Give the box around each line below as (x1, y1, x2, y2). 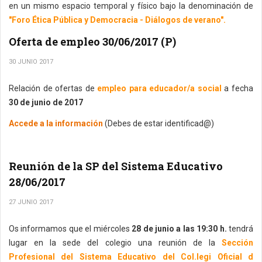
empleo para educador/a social (94, 84, 225, 93)
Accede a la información (9, 119, 103, 128)
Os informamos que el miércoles (9, 224, 132, 233)
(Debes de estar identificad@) (105, 119, 214, 128)
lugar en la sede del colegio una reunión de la (9, 238, 222, 247)
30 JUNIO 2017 (9, 58, 53, 65)
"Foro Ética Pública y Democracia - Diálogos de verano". (9, 15, 226, 25)
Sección (222, 238, 253, 247)
